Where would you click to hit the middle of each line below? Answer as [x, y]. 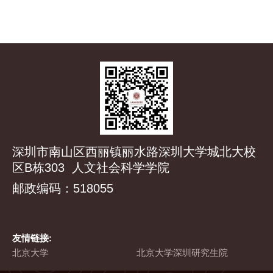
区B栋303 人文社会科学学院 [91, 168]
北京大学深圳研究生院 [182, 253]
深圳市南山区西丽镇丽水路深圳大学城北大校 [134, 152]
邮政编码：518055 [63, 189]
